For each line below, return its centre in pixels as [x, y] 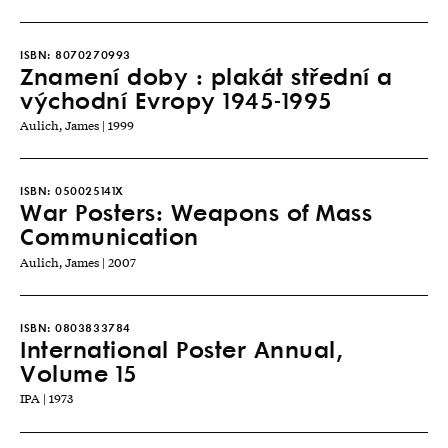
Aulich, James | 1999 [77, 124]
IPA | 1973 [46, 398]
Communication [109, 236]
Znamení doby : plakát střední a [206, 75]
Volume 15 [79, 373]
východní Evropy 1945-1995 [176, 99]
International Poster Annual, [181, 349]
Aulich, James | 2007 [78, 261]
